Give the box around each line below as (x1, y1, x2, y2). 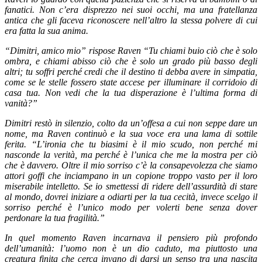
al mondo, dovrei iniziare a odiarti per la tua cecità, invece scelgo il (5, 192, 257, 202)
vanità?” (5, 98, 37, 109)
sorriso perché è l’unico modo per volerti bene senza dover (5, 202, 257, 213)
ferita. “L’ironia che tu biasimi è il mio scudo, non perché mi (5, 139, 257, 150)
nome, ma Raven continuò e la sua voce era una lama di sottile (5, 129, 257, 139)
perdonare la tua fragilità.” (5, 213, 105, 223)
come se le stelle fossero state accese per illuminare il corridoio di (5, 77, 257, 88)
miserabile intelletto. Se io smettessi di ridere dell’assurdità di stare (5, 181, 257, 192)
